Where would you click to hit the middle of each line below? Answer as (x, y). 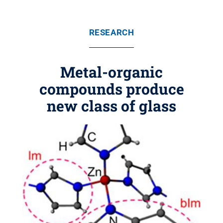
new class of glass (111, 106)
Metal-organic (111, 72)
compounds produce (111, 89)
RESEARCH (111, 32)
